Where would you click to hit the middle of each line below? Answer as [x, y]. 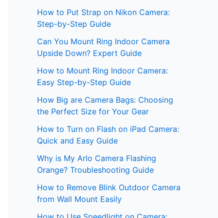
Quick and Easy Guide [77, 141]
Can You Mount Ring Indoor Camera [103, 42]
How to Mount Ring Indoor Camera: [102, 71]
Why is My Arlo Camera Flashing [97, 158]
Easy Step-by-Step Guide [84, 82]
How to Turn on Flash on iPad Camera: [108, 129]
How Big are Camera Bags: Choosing [105, 100]
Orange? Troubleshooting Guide [95, 170]
